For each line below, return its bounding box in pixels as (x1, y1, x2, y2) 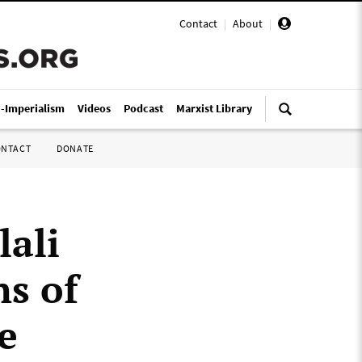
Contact (179, 16, 217, 31)
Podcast (124, 101, 163, 116)
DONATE (57, 142, 94, 154)
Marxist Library (176, 101, 252, 116)
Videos (78, 101, 111, 116)
